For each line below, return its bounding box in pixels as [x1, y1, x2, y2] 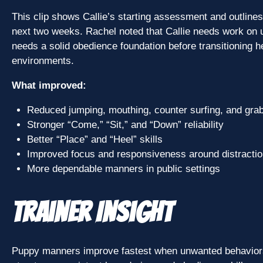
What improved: [12, 80, 86, 92]
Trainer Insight [12, 197, 173, 227]
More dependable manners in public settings [26, 163, 220, 175]
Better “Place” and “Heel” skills [26, 134, 163, 146]
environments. [12, 55, 74, 67]
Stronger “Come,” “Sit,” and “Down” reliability [26, 119, 224, 131]
